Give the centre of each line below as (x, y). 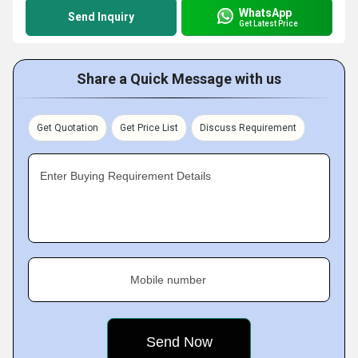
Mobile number (168, 280)
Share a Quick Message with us (179, 79)
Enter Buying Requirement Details (125, 176)
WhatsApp (265, 12)
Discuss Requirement (248, 128)
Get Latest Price (268, 23)
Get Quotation (68, 128)
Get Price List (149, 128)
